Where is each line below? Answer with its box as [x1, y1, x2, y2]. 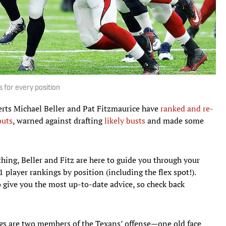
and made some [145, 115, 204, 126]
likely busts [104, 115, 145, 126]
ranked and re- [160, 102, 213, 114]
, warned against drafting [13, 115, 104, 126]
